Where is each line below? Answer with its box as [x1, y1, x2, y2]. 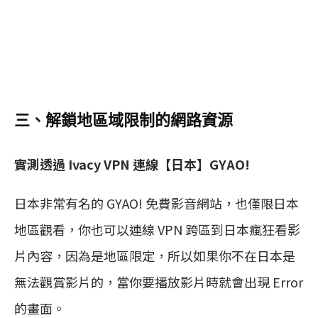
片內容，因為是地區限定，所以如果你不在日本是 [14, 246, 295, 265]
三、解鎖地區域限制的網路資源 [14, 110, 233, 130]
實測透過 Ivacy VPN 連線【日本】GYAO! [14, 154, 250, 173]
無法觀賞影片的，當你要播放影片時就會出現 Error [14, 272, 303, 291]
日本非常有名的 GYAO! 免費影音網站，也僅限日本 [14, 193, 299, 212]
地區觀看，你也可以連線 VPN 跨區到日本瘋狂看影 [14, 219, 300, 238]
